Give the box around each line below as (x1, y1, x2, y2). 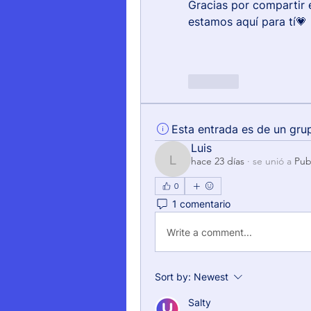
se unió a (253, 155, 292, 167)
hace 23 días (191, 155, 244, 167)
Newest (194, 271, 228, 283)
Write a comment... (167, 226, 252, 238)
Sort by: (155, 271, 191, 283)
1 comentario (172, 197, 230, 210)
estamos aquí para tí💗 (188, 15, 307, 28)
